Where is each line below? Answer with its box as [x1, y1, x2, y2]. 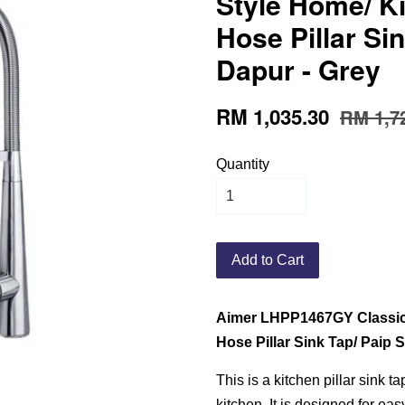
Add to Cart [231, 252, 304, 268]
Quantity [216, 156, 269, 172]
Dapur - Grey [216, 50, 381, 89]
